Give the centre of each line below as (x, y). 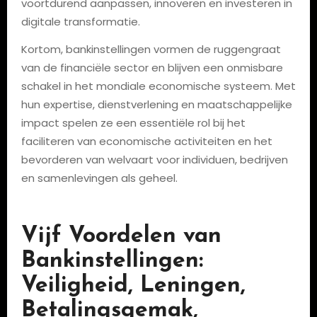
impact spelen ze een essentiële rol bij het (133, 123)
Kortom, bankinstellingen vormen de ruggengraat (151, 49)
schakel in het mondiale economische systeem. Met (158, 86)
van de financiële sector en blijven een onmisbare (152, 68)
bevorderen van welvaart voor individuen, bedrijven (154, 160)
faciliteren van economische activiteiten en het (146, 141)
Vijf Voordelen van (121, 236)
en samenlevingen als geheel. (99, 178)
